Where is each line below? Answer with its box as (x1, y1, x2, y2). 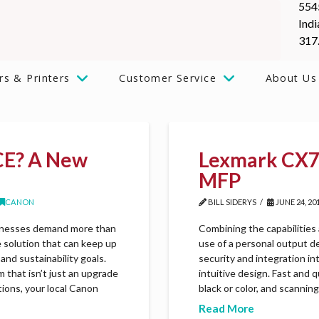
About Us (265, 70, 318, 85)
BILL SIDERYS (206, 197, 257, 207)
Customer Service (119, 70, 217, 85)
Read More (199, 301, 255, 315)
